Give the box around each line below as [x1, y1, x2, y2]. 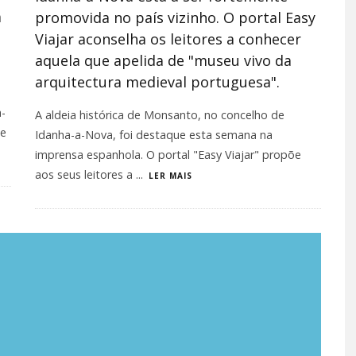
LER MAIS [149, 170, 192, 181]
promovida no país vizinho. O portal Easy [35, 8, 315, 27]
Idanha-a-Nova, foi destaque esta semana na [35, 127, 273, 142]
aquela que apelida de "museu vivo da [35, 51, 292, 70]
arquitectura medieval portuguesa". [35, 72, 280, 91]
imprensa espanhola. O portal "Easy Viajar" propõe [35, 147, 301, 162]
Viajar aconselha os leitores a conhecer [35, 29, 301, 48]
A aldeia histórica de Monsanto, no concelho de [35, 107, 284, 122]
